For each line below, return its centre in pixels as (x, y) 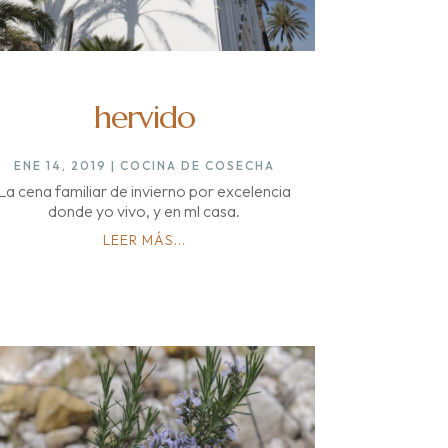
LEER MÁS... (144, 239)
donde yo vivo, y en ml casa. (144, 210)
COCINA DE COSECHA (197, 165)
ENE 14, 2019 (60, 165)
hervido (144, 116)
